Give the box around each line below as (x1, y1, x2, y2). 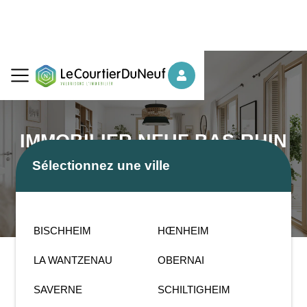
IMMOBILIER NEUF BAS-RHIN (20, 130, 287, 151)
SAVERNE (34, 283, 83, 295)
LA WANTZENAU (34, 254, 113, 266)
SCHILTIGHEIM (158, 283, 231, 295)
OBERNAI (158, 254, 205, 266)
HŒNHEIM (158, 224, 210, 236)
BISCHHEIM (34, 224, 92, 236)
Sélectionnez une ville (32, 158, 170, 173)
